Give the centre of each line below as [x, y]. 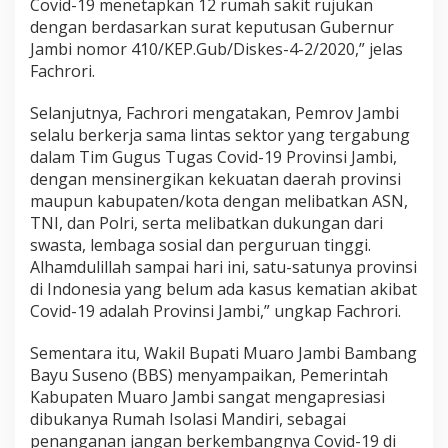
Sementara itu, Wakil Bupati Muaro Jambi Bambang [223, 353]
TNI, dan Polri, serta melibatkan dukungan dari [206, 223]
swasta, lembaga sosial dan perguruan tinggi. [200, 245]
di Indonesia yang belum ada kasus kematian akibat [223, 289]
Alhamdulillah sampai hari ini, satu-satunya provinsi [223, 267]
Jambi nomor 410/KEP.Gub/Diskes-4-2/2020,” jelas [216, 49]
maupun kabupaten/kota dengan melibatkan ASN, [219, 201]
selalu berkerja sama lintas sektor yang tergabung [220, 135]
